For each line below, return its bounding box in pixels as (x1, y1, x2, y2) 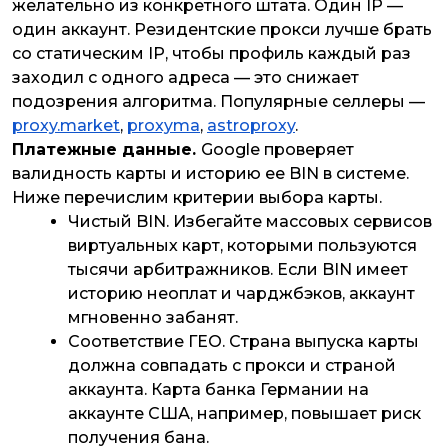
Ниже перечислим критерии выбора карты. (12, 188, 382, 208)
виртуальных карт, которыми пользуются (68, 236, 417, 256)
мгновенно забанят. (68, 308, 238, 328)
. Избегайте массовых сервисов (166, 212, 432, 232)
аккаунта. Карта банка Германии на (68, 380, 369, 400)
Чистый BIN (68, 212, 166, 232)
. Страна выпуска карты (222, 332, 419, 352)
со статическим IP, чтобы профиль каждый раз (12, 44, 411, 64)
